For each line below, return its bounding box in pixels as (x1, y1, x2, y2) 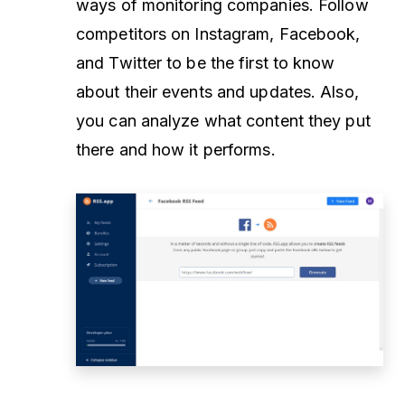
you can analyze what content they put (76, 111, 371, 131)
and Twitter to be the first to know (76, 53, 335, 73)
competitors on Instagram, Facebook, (76, 24, 361, 44)
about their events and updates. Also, (76, 82, 359, 102)
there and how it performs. (76, 140, 280, 160)
